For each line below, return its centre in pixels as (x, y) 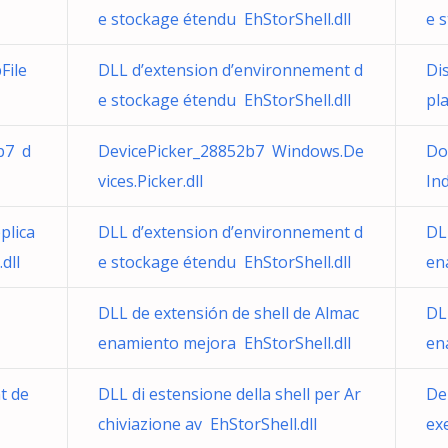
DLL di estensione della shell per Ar (229, 394)
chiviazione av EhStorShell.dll (207, 424)
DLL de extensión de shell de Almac (228, 313)
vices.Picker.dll (150, 181)
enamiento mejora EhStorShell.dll (224, 343)
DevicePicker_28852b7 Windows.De (231, 151)
